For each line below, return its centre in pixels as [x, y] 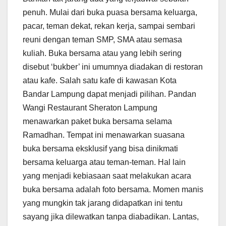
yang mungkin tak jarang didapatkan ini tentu [103, 203]
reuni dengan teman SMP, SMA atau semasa [102, 40]
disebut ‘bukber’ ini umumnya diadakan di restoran [113, 67]
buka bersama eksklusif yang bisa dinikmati [100, 149]
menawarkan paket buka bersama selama [97, 122]
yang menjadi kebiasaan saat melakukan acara [107, 176]
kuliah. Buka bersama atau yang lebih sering [102, 53]
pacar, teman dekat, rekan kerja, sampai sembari [109, 26]
